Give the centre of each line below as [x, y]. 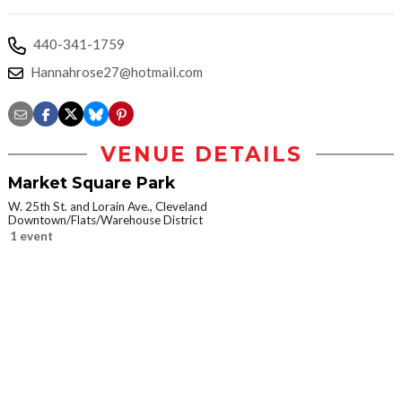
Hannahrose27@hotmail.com [117, 72]
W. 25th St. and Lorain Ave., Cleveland [108, 206]
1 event [31, 236]
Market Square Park [92, 183]
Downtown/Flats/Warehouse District [105, 220]
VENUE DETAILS [201, 154]
